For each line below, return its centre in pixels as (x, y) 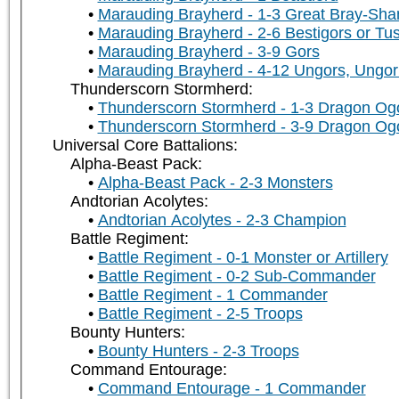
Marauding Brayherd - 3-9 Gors (208, 52)
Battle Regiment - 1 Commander (212, 295)
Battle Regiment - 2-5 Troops (200, 314)
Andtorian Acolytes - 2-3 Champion (222, 220)
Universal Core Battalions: (145, 146)
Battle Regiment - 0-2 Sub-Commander (236, 277)
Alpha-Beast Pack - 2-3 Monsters (215, 183)
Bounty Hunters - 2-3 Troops (198, 351)
